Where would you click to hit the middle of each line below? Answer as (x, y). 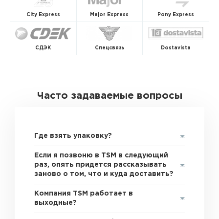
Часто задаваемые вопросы (109, 96)
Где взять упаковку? (73, 136)
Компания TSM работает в (84, 194)
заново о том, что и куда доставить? (104, 174)
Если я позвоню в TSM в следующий (101, 155)
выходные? (56, 203)
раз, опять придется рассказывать (101, 165)
